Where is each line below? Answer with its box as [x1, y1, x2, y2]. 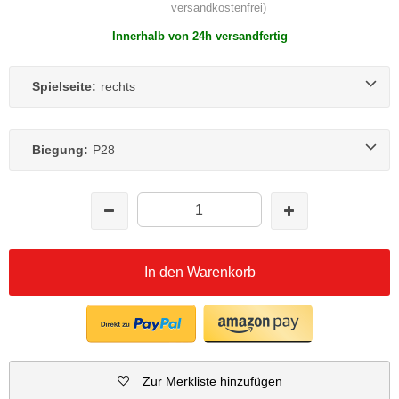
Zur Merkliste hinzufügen [142, 373, 282, 388]
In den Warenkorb [143, 264, 256, 280]
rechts [101, 78, 135, 94]
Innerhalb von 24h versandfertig [111, 28, 288, 43]
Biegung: [32, 142, 88, 157]
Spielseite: [32, 78, 96, 94]
